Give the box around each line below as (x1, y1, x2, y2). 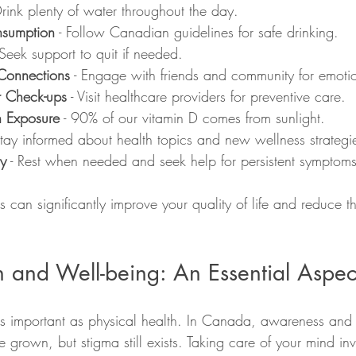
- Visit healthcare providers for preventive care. (67, 86, 346, 106)
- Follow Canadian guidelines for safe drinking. (55, 21, 339, 41)
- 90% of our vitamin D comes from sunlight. (60, 107, 325, 127)
